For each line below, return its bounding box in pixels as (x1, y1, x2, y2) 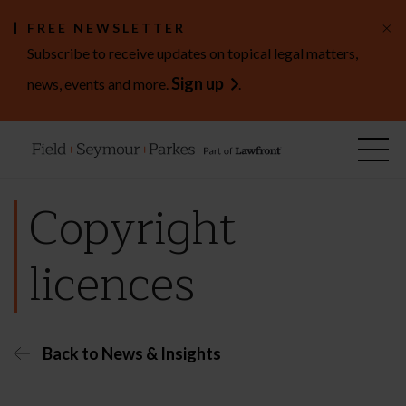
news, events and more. (27, 75, 171, 92)
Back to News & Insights (43, 343, 221, 363)
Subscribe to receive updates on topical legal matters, (27, 44, 358, 62)
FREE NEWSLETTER (27, 20, 186, 35)
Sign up (171, 73, 224, 93)
